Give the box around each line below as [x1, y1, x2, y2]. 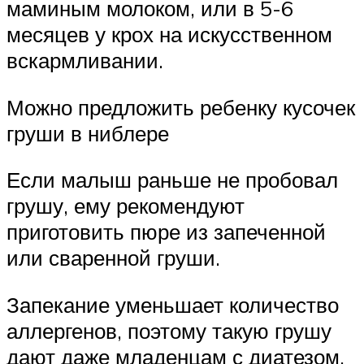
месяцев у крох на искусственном [6, 21, 332, 48]
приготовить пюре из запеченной [6, 219, 326, 245]
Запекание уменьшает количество [6, 291, 339, 318]
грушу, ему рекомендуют [6, 193, 245, 219]
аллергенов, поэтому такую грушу [6, 317, 331, 344]
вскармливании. [6, 47, 163, 74]
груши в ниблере [6, 119, 169, 146]
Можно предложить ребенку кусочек [6, 93, 355, 120]
